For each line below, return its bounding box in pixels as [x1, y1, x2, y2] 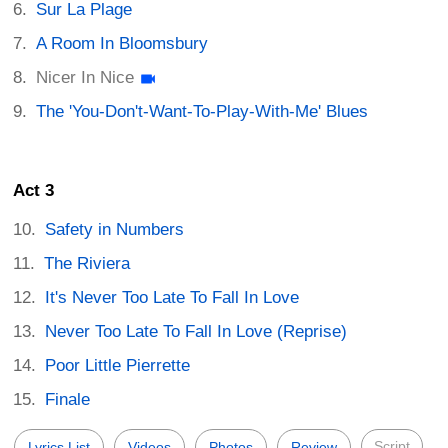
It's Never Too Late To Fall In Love [45, 287, 300, 307]
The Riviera [44, 253, 131, 273]
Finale [45, 389, 91, 409]
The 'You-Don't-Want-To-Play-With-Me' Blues [36, 102, 369, 122]
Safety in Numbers [45, 219, 185, 239]
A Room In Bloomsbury [36, 34, 209, 54]
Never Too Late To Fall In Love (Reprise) [45, 321, 348, 341]
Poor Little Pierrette [45, 355, 191, 375]
